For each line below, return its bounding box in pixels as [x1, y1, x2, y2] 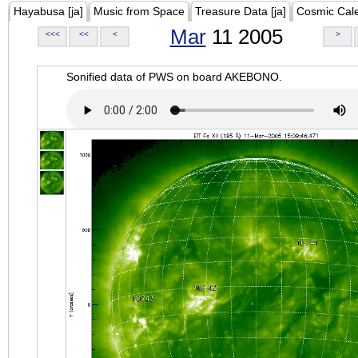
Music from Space [93, 5, 185, 18]
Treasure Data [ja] [195, 5, 286, 18]
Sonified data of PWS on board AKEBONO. [66, 70, 282, 83]
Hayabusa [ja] [14, 5, 83, 18]
